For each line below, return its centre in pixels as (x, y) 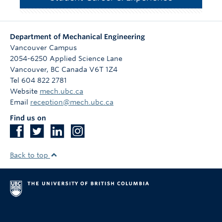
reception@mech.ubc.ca (72, 102)
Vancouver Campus (43, 47)
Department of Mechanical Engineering (78, 36)
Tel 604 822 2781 (38, 80)
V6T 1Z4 (103, 69)
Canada (74, 69)
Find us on (28, 118)
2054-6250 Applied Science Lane (66, 58)
